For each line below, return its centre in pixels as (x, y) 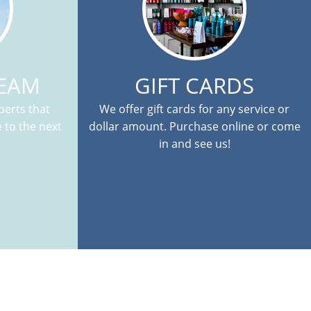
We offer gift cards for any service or (194, 109)
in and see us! (194, 144)
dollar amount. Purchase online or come (194, 126)
